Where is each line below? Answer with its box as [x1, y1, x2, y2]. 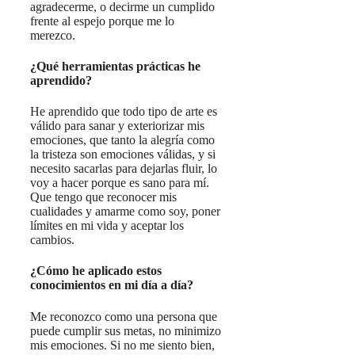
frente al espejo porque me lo [30, 13, 174, 28]
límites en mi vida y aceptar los [30, 219, 184, 233]
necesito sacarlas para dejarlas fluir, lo [30, 162, 217, 176]
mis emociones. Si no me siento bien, [30, 338, 215, 352]
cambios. [30, 233, 74, 247]
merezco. [30, 28, 75, 42]
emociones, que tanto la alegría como [30, 133, 215, 147]
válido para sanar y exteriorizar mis [30, 119, 204, 133]
